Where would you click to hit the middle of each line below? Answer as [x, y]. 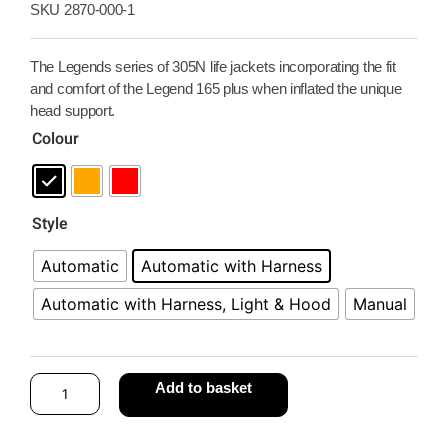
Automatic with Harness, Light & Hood [186, 304]
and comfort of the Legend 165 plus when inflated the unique [216, 88]
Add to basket [203, 387]
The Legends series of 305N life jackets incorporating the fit [213, 66]
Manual [380, 304]
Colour [55, 139]
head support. [73, 110]
